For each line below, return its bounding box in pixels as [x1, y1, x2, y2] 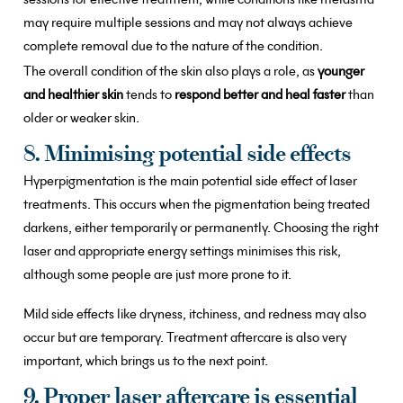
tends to [123, 85, 175, 104]
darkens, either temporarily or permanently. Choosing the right [23, 218, 379, 237]
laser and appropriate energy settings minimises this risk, [23, 241, 341, 260]
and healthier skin [23, 85, 123, 104]
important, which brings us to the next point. [23, 351, 268, 370]
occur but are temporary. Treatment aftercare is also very [23, 327, 346, 346]
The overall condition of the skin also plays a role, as [23, 62, 318, 81]
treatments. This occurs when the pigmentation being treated [23, 194, 370, 213]
